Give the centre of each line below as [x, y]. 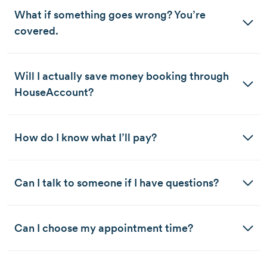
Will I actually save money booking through [121, 76]
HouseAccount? [54, 92]
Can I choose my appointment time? [103, 228]
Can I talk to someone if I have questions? [116, 182]
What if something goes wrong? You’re [110, 14]
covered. [37, 30]
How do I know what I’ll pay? [85, 137]
